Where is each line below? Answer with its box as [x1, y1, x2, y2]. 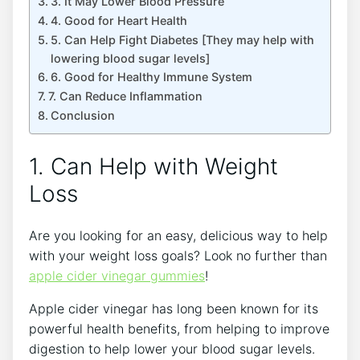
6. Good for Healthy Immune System [50, 69, 252, 84]
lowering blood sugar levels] [50, 51, 210, 65]
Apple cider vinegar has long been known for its [29, 301, 318, 317]
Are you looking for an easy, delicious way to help [29, 227, 328, 244]
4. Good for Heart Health [50, 13, 187, 27]
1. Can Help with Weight [29, 153, 278, 180]
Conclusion [50, 108, 115, 122]
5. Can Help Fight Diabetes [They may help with [50, 32, 314, 47]
